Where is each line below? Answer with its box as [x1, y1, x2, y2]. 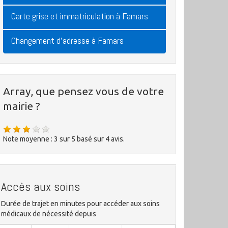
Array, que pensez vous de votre [3, 85, 164, 97]
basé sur [77, 135, 105, 143]
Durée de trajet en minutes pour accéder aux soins [1, 199, 160, 208]
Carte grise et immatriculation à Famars [11, 10, 148, 22]
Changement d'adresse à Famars [11, 35, 124, 46]
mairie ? [3, 100, 40, 112]
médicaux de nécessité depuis [1, 210, 96, 218]
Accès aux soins [1, 179, 80, 194]
